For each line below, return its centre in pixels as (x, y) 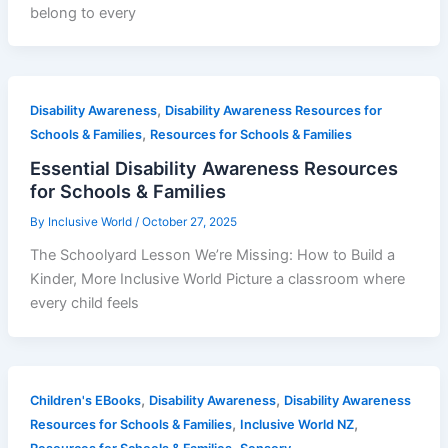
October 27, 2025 (189, 222)
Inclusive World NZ (296, 424)
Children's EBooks (85, 400)
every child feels (84, 302)
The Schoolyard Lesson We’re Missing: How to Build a (212, 254)
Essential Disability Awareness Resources (213, 168)
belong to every (82, 12)
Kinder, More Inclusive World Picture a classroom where (217, 278)
